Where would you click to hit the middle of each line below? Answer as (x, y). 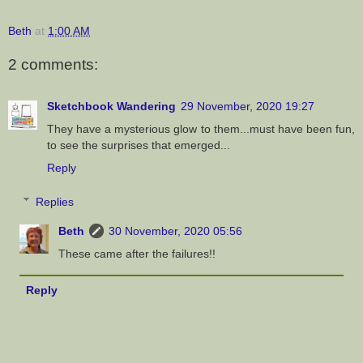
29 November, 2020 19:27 (248, 106)
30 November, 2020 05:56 (176, 231)
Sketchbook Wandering (111, 106)
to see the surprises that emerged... (139, 145)
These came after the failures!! (137, 253)
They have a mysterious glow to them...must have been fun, (201, 128)
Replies (55, 201)
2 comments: (53, 64)
